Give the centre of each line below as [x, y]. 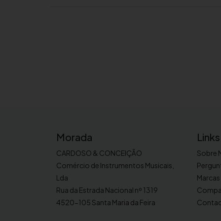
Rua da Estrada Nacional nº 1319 [107, 190]
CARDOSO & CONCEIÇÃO [99, 153]
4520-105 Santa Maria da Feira [106, 203]
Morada [74, 137]
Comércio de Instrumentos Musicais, [115, 166]
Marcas [208, 178]
